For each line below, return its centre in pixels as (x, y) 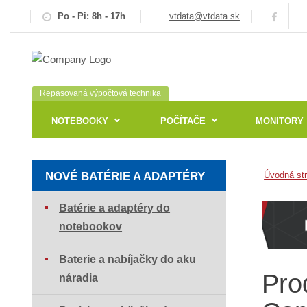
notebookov (91, 227)
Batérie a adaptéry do (115, 208)
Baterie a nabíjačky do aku (128, 260)
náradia (79, 278)
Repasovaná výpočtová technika (101, 94)
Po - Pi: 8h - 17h (91, 16)
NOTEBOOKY (80, 121)
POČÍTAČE (183, 121)
